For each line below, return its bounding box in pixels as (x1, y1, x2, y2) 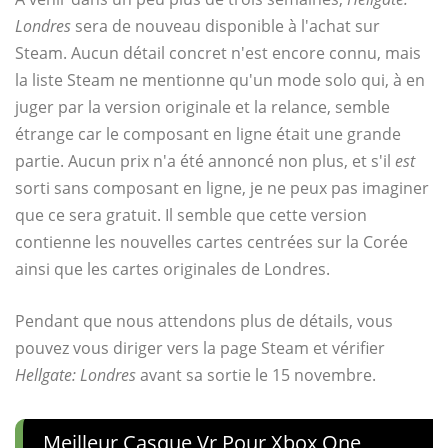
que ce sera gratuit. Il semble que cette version (15, 203, 367, 226)
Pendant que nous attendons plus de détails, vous (15, 309, 393, 332)
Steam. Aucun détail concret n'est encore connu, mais (15, 41, 421, 64)
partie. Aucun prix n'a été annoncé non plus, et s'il (15, 149, 395, 172)
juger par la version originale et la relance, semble (15, 95, 390, 118)
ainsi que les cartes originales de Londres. (15, 257, 330, 280)
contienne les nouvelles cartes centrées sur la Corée (15, 230, 408, 253)
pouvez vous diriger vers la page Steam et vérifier (15, 336, 385, 359)
